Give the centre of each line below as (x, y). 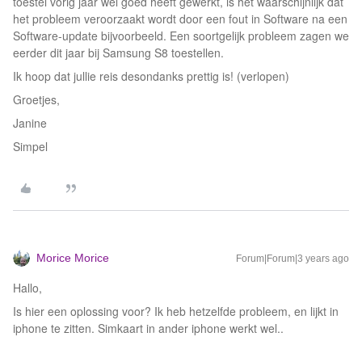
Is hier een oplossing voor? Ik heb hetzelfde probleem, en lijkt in (176, 311)
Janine (30, 123)
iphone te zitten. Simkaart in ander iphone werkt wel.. (148, 328)
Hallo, (27, 288)
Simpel (30, 146)
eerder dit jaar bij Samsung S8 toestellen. (118, 53)
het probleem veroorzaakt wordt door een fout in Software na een (180, 19)
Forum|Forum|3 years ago (293, 259)
